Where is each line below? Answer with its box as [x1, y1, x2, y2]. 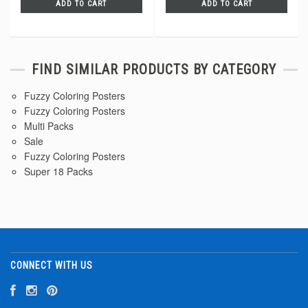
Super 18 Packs [24, 164, 93, 179]
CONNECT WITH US [10, 260, 93, 272]
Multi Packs [24, 119, 74, 133]
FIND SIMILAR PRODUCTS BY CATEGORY [32, 61, 276, 78]
